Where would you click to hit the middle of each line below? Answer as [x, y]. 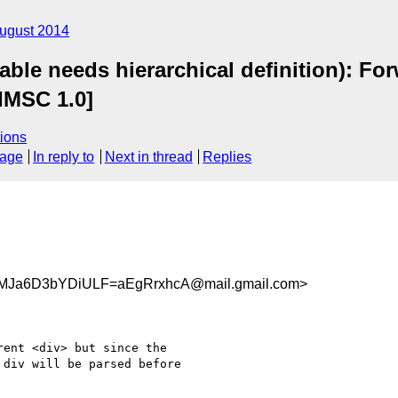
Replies [227, 157]
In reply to [64, 157]
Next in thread [148, 157]
